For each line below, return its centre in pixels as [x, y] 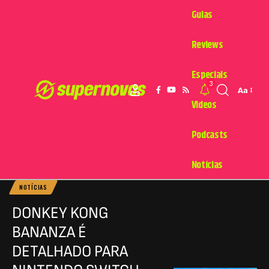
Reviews [207, 45]
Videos [204, 105]
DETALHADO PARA [70, 252]
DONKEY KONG [60, 213]
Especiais [209, 75]
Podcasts [209, 135]
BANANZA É [49, 232]
